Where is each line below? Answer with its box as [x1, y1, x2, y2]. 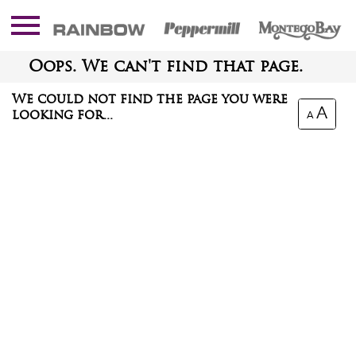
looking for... [12, 106, 113, 122]
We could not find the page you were [12, 91, 288, 106]
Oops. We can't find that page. [29, 56, 303, 76]
